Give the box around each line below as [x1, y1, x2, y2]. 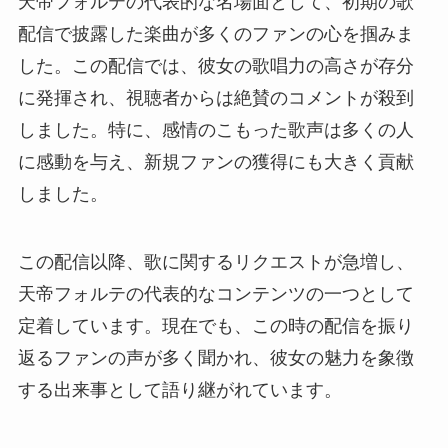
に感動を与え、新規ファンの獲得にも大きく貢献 [17, 152, 414, 173]
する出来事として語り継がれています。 [17, 380, 342, 401]
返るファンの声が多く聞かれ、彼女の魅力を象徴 [17, 348, 414, 369]
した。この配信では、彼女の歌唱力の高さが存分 [17, 56, 414, 77]
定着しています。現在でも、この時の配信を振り [17, 316, 414, 337]
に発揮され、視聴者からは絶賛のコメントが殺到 [17, 88, 414, 109]
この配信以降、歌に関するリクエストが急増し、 [17, 252, 414, 273]
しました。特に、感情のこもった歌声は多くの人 [17, 120, 414, 141]
